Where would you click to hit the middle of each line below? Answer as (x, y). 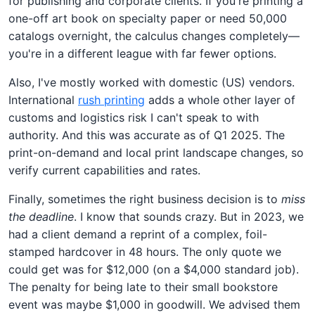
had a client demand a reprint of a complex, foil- (138, 234)
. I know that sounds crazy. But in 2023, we (189, 216)
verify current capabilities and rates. (104, 170)
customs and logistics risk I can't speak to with (134, 117)
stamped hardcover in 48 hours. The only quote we (145, 251)
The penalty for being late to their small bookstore (143, 287)
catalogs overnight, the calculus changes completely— (154, 36)
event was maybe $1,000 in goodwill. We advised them (154, 304)
